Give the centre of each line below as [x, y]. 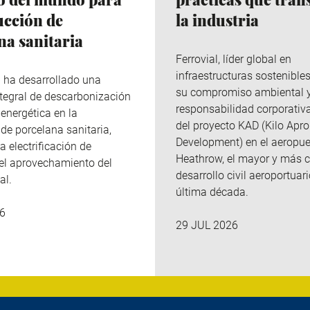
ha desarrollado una [52, 80]
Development [208, 142]
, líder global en [255, 59]
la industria [217, 20]
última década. [212, 192]
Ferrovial [197, 59]
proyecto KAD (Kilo [240, 125]
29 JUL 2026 [207, 226]
